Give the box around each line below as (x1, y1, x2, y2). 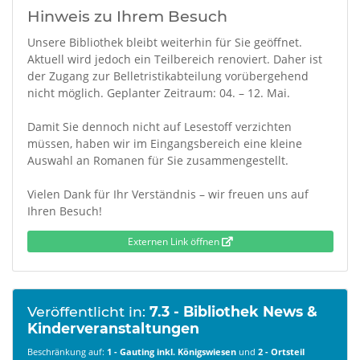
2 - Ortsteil (257, 345, 305, 358)
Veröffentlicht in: (27, 303, 149, 320)
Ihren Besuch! (27, 203, 102, 219)
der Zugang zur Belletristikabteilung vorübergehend (27, 68, 309, 84)
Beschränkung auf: (27, 345, 107, 358)
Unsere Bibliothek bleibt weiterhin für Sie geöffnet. (27, 35, 302, 50)
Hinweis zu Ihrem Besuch (27, 6, 227, 26)
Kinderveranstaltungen (27, 320, 199, 337)
